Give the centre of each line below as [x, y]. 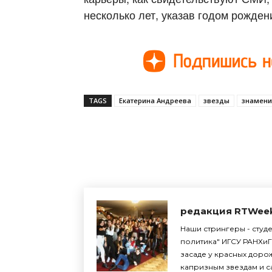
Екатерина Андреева [155, 100]
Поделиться [137, 135]
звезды [216, 100]
